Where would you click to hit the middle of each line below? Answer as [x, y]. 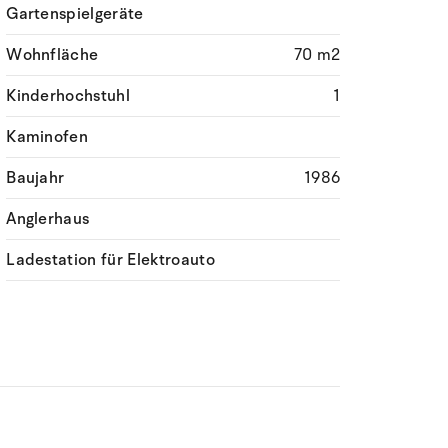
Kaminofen [47, 137]
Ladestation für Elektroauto [110, 260]
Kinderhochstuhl [68, 96]
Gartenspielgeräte [75, 14]
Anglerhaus [48, 219]
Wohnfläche [52, 55]
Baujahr [35, 178]
